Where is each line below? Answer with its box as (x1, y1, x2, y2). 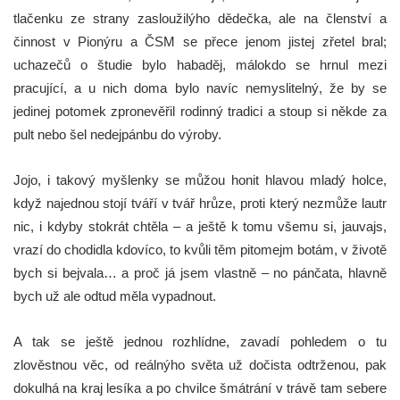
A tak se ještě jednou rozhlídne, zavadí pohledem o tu (13, 333, 387, 349)
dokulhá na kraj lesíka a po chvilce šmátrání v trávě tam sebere (13, 379, 387, 396)
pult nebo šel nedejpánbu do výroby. (13, 126, 221, 142)
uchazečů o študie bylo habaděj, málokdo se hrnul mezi (13, 56, 387, 72)
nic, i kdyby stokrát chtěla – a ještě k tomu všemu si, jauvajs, (13, 218, 387, 234)
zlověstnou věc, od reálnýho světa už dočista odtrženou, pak (13, 356, 387, 372)
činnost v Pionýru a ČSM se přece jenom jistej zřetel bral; (13, 33, 387, 49)
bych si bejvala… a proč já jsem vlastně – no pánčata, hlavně (13, 264, 387, 280)
